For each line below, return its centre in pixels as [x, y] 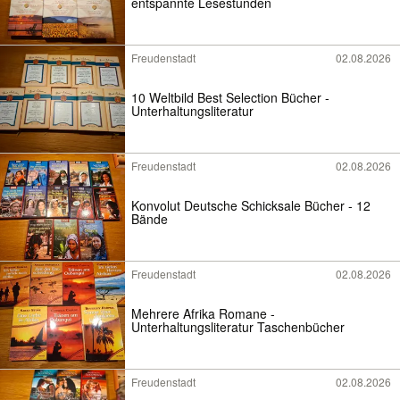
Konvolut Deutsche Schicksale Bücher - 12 [251, 206]
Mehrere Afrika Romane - [203, 314]
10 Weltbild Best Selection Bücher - [230, 98]
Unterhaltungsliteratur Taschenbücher [238, 327]
